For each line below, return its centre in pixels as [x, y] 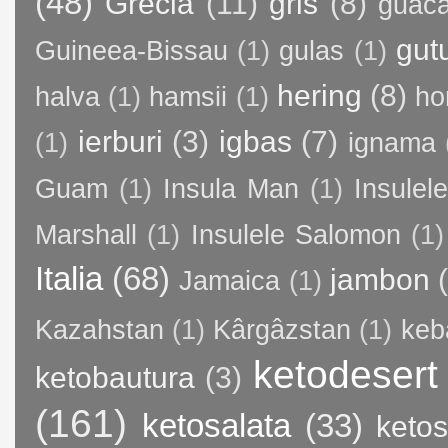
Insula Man [231, 188]
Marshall [86, 234]
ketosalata [217, 425]
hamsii [188, 96]
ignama [391, 142]
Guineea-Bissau [131, 50]
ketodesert [345, 373]
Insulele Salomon [295, 234]
